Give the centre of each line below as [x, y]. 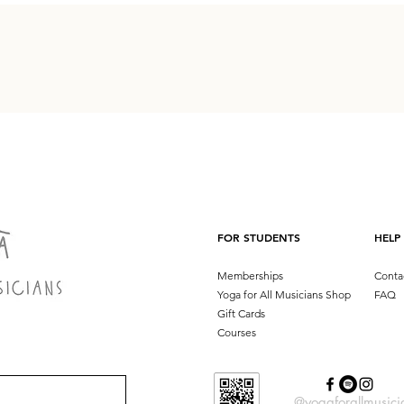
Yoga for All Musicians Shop [284, 294]
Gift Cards [241, 313]
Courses [237, 332]
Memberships [250, 275]
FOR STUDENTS [259, 237]
